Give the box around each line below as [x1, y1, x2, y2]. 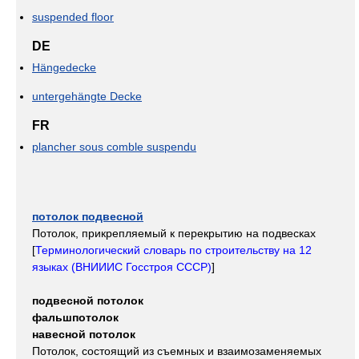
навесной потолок [32, 328, 135, 341]
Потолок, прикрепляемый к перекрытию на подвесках [32, 227, 316, 240]
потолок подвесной [32, 210, 143, 223]
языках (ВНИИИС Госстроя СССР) [32, 260, 212, 273]
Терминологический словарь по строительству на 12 [35, 244, 312, 256]
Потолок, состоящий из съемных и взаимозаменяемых [32, 345, 321, 357]
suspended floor [32, 10, 114, 23]
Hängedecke [32, 61, 96, 74]
